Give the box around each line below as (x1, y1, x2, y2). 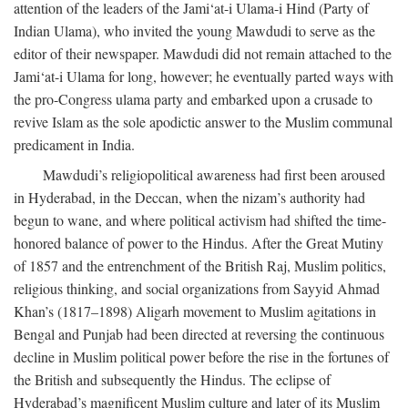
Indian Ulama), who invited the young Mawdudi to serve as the (14, 20, 375, 40)
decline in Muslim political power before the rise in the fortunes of (14, 346, 389, 366)
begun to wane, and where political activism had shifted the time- (14, 209, 386, 229)
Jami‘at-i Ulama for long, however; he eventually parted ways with (14, 66, 393, 86)
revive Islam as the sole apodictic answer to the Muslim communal (14, 111, 393, 131)
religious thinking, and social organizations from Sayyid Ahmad (14, 278, 380, 298)
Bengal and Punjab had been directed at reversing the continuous (14, 323, 384, 343)
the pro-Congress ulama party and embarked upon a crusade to (14, 88, 372, 108)
